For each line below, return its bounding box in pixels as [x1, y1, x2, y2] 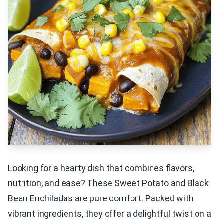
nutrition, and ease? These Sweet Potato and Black [8, 178, 209, 188]
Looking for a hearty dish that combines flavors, [8, 163, 194, 173]
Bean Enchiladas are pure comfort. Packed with [8, 193, 194, 203]
